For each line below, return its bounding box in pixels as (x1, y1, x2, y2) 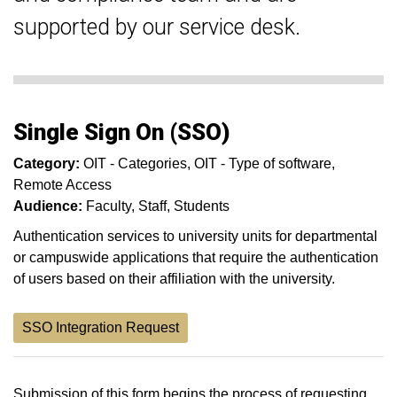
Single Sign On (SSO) (13, 119, 230, 145)
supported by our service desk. (13, 14, 300, 40)
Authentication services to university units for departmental (13, 229, 378, 244)
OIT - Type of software (194, 156, 331, 171)
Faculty (86, 198, 131, 214)
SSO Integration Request (22, 320, 179, 335)
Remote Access (13, 177, 112, 192)
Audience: (13, 198, 82, 214)
